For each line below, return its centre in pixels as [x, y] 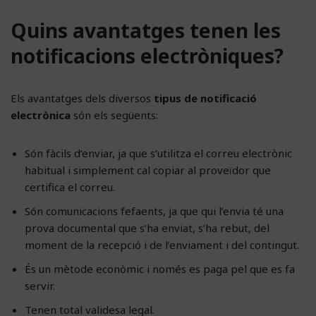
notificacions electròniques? [147, 55]
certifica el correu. [70, 187]
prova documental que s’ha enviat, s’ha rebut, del [147, 227]
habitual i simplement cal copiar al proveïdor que [148, 170]
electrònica [41, 115]
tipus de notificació [205, 98]
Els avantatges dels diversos [82, 98]
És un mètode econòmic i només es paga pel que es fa [160, 268]
